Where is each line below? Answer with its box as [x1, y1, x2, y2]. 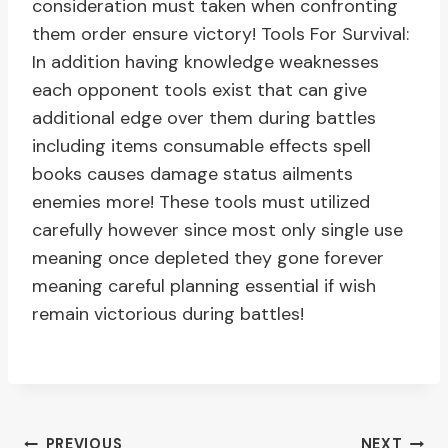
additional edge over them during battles [32, 106, 376, 131]
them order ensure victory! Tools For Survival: [32, 22, 409, 47]
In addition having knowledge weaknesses [32, 50, 379, 75]
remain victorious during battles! [32, 302, 304, 327]
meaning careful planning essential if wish [32, 274, 376, 299]
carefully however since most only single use [32, 218, 403, 243]
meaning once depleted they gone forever [32, 246, 384, 271]
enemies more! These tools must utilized [32, 190, 370, 215]
